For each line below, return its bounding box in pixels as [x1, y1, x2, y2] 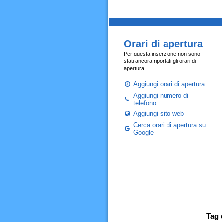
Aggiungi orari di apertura [133, 80, 205, 88]
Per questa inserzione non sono [123, 51, 200, 56]
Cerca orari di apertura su [133, 121, 206, 129]
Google [133, 129, 154, 136]
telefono [133, 99, 156, 107]
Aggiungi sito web [133, 110, 184, 117]
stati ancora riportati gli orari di [123, 58, 196, 64]
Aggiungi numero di [133, 92, 188, 99]
